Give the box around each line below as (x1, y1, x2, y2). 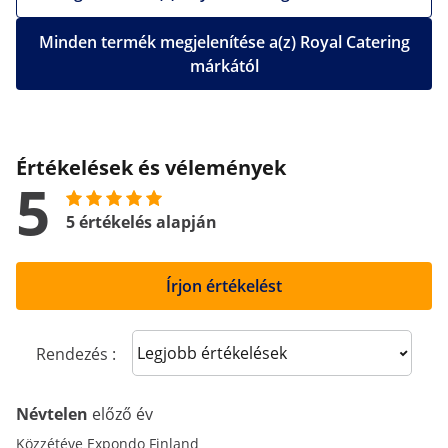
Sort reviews (147, 340, 240, 363)
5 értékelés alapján (66, 211, 217, 233)
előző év (92, 403, 153, 425)
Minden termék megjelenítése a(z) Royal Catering (38, 31, 410, 53)
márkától (189, 55, 259, 77)
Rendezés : (36, 343, 116, 365)
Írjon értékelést (166, 275, 282, 297)
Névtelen (16, 403, 92, 425)
